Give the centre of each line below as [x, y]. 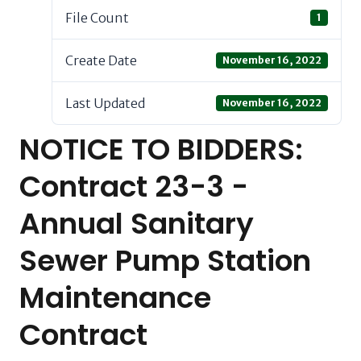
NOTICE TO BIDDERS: [161, 149]
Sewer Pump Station [165, 261]
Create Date [101, 60]
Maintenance [115, 298]
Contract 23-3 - [134, 187]
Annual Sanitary [137, 224]
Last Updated [105, 103]
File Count [97, 18]
